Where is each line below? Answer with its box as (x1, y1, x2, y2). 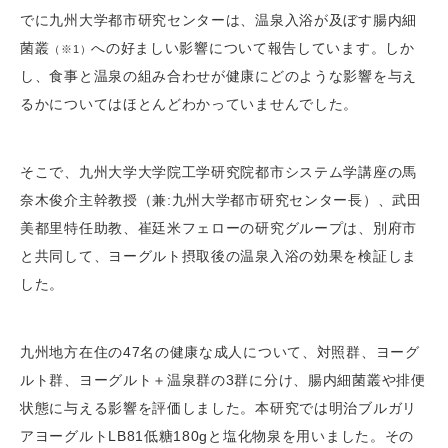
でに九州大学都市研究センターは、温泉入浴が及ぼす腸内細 (20, 12, 417, 28)
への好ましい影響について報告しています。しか (91, 40, 415, 56)
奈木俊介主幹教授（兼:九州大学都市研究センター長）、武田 (20, 192, 422, 208)
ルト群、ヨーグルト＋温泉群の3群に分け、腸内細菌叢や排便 (20, 372, 426, 388)
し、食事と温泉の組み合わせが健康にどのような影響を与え (20, 68, 417, 84)
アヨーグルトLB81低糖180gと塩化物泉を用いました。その (20, 428, 414, 444)
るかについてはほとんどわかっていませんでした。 (20, 96, 359, 112)
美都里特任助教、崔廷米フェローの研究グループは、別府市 (20, 220, 417, 236)
